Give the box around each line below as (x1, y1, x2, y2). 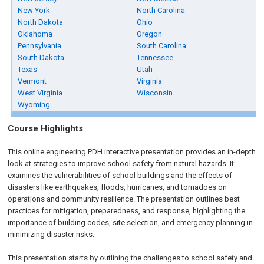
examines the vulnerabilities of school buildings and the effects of (8, 171, 233, 180)
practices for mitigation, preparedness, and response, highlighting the (8, 206, 246, 215)
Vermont (18, 77, 47, 85)
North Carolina (137, 6, 186, 15)
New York (18, 6, 51, 15)
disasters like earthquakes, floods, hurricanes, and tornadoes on (8, 183, 227, 192)
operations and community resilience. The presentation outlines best (8, 194, 240, 203)
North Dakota (18, 18, 64, 27)
